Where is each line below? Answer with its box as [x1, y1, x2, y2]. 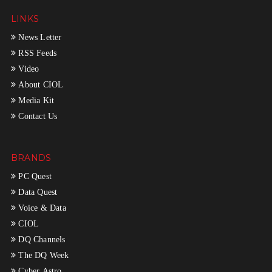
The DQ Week [16, 250, 69, 259]
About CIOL [16, 80, 64, 89]
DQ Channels [16, 234, 66, 243]
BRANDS [10, 152, 52, 163]
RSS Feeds [16, 48, 57, 57]
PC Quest [16, 171, 52, 180]
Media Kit [16, 95, 55, 104]
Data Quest [16, 187, 58, 196]
